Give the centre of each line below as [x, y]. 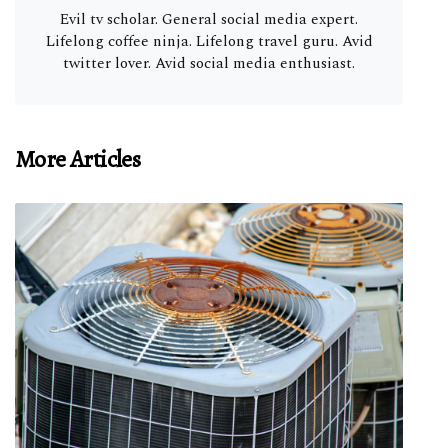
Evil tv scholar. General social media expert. [209, 19]
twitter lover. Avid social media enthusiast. [209, 63]
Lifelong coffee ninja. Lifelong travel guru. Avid [209, 41]
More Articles [78, 158]
